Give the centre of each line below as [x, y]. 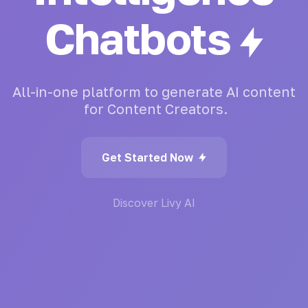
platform [111, 92]
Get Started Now [147, 158]
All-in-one [45, 92]
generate [192, 92]
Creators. [196, 109]
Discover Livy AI [154, 203]
